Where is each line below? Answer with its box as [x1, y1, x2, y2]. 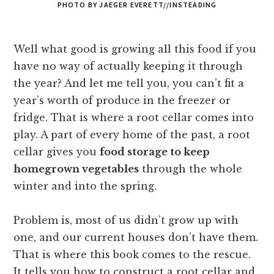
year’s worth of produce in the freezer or [13, 94, 231, 107]
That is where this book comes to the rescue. [13, 248, 251, 261]
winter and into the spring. [13, 180, 157, 193]
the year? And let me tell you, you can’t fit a [13, 77, 245, 90]
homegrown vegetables [13, 163, 139, 176]
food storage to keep [100, 146, 210, 158]
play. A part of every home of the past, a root [13, 128, 251, 141]
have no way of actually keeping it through [13, 60, 243, 73]
